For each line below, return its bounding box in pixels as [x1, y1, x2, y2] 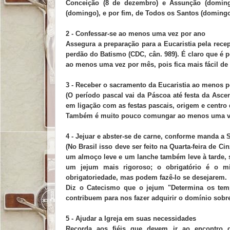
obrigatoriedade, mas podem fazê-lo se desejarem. [66, 173, 227, 181]
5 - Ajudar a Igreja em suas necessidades [66, 214, 196, 222]
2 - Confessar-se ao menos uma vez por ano [66, 29, 205, 37]
